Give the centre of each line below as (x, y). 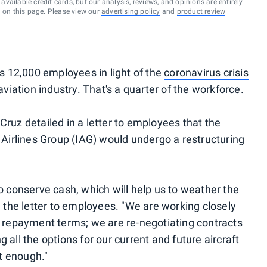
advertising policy (131, 11)
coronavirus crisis (206, 72)
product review (201, 11)
